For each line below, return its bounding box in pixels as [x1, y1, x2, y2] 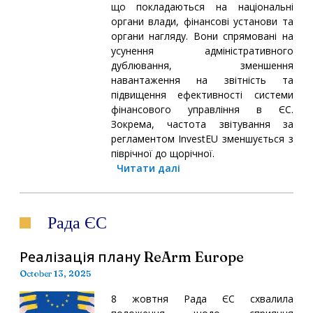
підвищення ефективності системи [110, 87, 293, 101]
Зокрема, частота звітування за [110, 117, 293, 131]
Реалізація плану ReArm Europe [20, 247, 244, 265]
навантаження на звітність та [110, 73, 293, 87]
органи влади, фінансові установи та [110, 14, 293, 28]
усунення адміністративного [110, 43, 293, 57]
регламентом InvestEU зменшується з [110, 131, 293, 145]
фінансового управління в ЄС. [110, 102, 293, 116]
